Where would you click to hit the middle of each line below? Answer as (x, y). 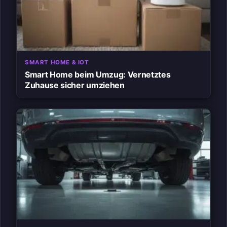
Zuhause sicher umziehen (75, 85)
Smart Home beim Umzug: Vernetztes (98, 74)
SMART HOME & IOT (57, 62)
